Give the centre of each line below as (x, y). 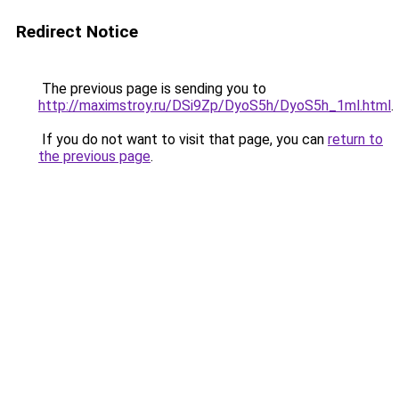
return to (355, 139)
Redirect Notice (77, 32)
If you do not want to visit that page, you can (183, 139)
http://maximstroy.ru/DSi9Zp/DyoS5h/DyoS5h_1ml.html (215, 106)
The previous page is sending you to (152, 89)
